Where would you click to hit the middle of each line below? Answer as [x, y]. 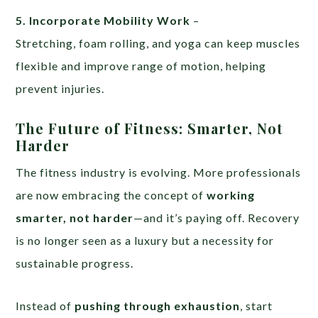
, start [257, 305]
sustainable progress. [75, 263]
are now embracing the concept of [111, 194]
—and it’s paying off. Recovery [217, 217]
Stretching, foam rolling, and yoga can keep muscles [158, 43]
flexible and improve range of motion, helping [141, 65]
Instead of [45, 305]
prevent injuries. [60, 88]
